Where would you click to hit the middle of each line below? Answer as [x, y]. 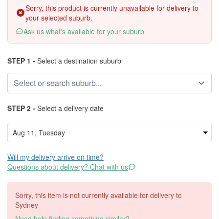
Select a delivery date [69, 108]
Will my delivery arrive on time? [55, 157]
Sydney [27, 205]
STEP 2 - [21, 108]
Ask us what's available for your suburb [84, 31]
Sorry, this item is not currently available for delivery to [99, 195]
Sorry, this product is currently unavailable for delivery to [112, 8]
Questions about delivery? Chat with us [68, 167]
